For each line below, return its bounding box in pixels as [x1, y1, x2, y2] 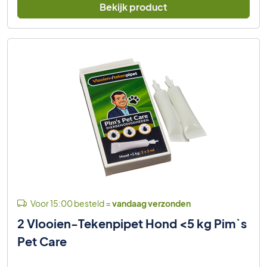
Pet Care [17, 233, 67, 249]
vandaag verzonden [112, 197, 191, 209]
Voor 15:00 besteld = [29, 197, 112, 209]
